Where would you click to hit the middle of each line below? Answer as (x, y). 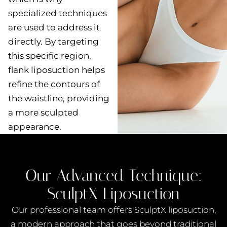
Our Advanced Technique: (113, 175)
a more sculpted (43, 112)
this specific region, (50, 56)
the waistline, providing (59, 98)
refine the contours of (54, 84)
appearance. (35, 127)
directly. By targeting (53, 42)
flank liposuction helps (56, 70)
